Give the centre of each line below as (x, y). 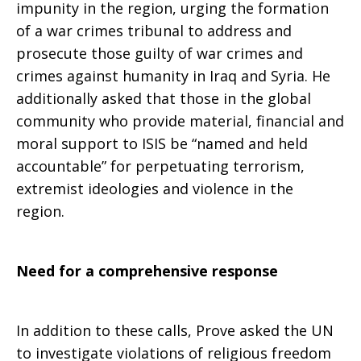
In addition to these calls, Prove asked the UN (175, 330)
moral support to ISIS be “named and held (162, 143)
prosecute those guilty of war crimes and (160, 53)
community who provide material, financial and (180, 121)
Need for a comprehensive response (147, 271)
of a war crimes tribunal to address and (154, 31)
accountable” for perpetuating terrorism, (160, 166)
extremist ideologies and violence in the (155, 189)
